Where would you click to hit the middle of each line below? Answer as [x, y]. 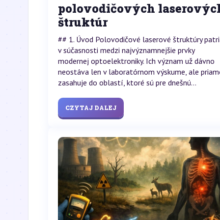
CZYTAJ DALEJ [91, 107]
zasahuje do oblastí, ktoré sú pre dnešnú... [127, 82]
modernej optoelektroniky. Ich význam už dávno [136, 61]
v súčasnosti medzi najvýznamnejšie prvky [126, 50]
